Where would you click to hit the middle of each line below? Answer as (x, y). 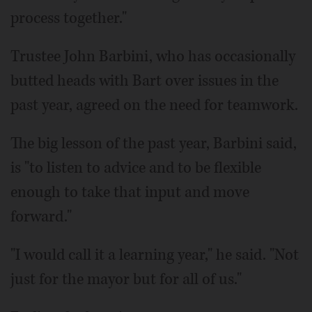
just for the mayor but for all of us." (126, 280)
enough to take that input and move (130, 193)
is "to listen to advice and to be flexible (136, 168)
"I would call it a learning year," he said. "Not (155, 255)
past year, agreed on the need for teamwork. (154, 106)
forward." (41, 217)
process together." (69, 18)
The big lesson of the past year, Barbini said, (154, 144)
